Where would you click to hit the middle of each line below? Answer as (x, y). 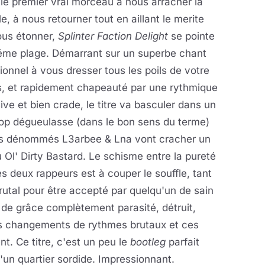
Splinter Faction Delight (113, 36)
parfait (182, 242)
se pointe (191, 36)
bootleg (148, 242)
